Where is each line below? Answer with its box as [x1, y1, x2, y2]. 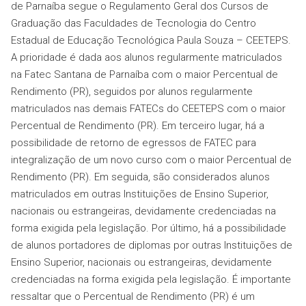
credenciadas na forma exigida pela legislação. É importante [11, 273, 291, 286]
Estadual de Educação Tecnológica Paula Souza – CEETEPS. [11, 34, 291, 47]
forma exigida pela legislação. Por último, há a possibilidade [11, 222, 286, 235]
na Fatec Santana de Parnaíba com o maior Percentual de [11, 68, 278, 81]
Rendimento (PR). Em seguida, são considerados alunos [11, 171, 270, 184]
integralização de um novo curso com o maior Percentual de [11, 154, 292, 167]
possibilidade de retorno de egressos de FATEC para [11, 137, 256, 150]
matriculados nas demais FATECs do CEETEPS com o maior [11, 102, 286, 115]
